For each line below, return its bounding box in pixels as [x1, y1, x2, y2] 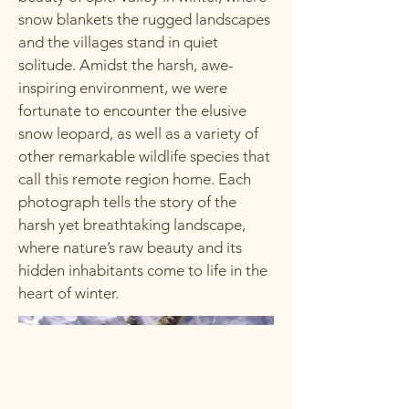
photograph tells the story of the [18, 193, 236, 211]
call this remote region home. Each [18, 170, 251, 188]
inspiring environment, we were [18, 79, 227, 97]
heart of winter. [18, 284, 119, 302]
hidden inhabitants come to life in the [18, 261, 267, 279]
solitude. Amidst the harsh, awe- [18, 56, 234, 74]
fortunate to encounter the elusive [18, 101, 246, 120]
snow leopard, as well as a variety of [18, 124, 258, 142]
